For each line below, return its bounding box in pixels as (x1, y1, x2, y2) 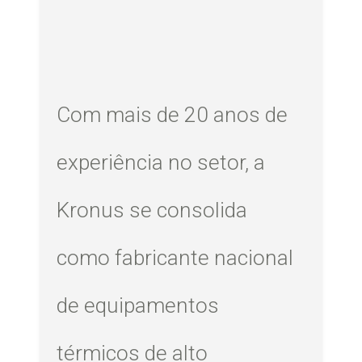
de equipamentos (57, 293, 220, 318)
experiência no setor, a (57, 149, 266, 175)
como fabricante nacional (57, 245, 294, 270)
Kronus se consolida (57, 197, 248, 222)
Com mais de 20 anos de (57, 102, 288, 127)
